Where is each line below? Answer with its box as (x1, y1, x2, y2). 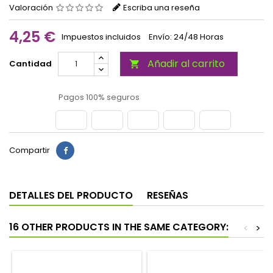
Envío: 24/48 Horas (149, 31, 224, 43)
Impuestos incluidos (62, 31, 143, 43)
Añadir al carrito (147, 57, 225, 71)
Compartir (9, 144, 50, 157)
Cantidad (9, 58, 52, 70)
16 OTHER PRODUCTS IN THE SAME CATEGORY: (9, 220, 229, 235)
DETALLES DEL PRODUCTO (9, 188, 133, 203)
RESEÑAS (147, 188, 188, 203)
